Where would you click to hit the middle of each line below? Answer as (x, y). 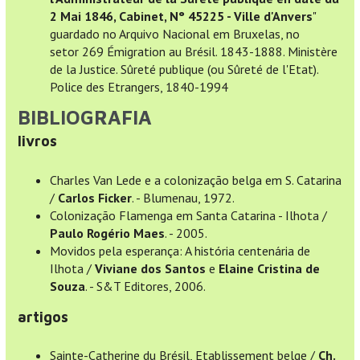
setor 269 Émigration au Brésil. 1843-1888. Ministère (194, 52)
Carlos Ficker (95, 197)
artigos (43, 317)
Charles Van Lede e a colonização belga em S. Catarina (196, 180)
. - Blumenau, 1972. (183, 197)
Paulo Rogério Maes (107, 233)
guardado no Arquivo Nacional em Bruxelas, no (175, 34)
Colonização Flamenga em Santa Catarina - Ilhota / (188, 215)
